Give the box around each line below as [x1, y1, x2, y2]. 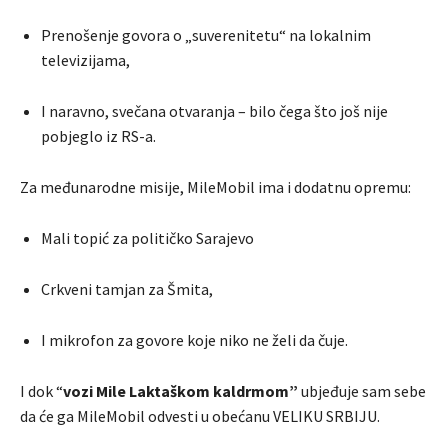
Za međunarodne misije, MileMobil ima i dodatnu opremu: [20, 177, 411, 198]
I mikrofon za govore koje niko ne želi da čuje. [41, 330, 348, 351]
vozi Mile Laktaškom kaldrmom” [63, 381, 301, 402]
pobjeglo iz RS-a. [41, 126, 156, 147]
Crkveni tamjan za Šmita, [41, 279, 213, 300]
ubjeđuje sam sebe [301, 381, 426, 402]
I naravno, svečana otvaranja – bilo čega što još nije [41, 101, 388, 122]
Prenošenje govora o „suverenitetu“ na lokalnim [41, 25, 371, 46]
